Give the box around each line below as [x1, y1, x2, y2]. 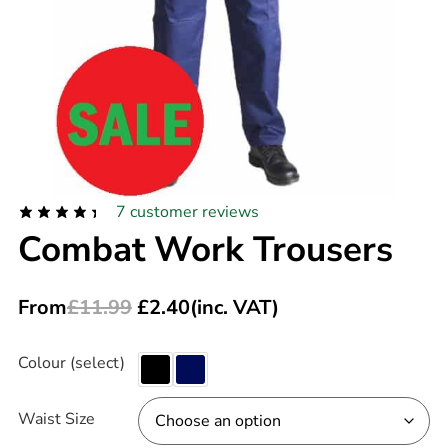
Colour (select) [17, 351, 125, 374]
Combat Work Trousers [17, 225, 393, 273]
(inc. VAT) [189, 293, 279, 321]
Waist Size [17, 407, 95, 430]
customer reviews [125, 200, 259, 223]
